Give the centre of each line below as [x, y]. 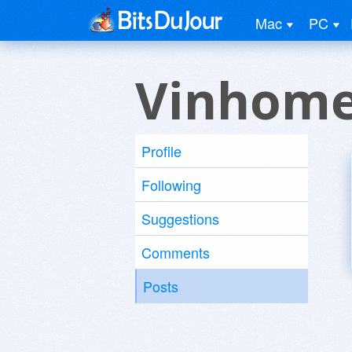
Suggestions [180, 218]
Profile [161, 151]
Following [171, 185]
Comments [176, 252]
